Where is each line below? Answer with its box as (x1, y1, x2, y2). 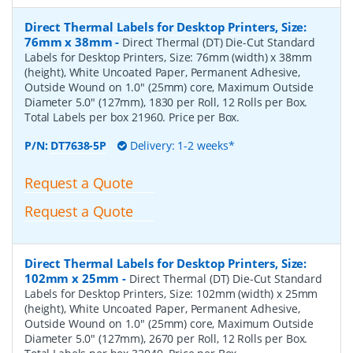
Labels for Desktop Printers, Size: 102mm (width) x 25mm (24, 286, 318, 302)
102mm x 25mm (24, 270, 120, 287)
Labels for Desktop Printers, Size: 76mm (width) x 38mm (24, 49, 312, 65)
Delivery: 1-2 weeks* (126, 137, 235, 153)
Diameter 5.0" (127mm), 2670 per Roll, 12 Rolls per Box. (24, 331, 308, 347)
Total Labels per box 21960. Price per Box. (24, 109, 240, 124)
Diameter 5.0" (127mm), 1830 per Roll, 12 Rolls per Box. (24, 94, 308, 110)
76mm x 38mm (24, 33, 113, 50)
